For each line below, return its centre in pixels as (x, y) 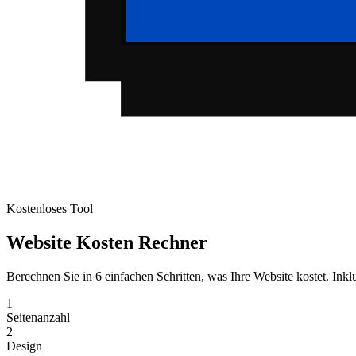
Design (24, 346)
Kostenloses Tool (50, 208)
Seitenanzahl (38, 317)
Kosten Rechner (142, 242)
